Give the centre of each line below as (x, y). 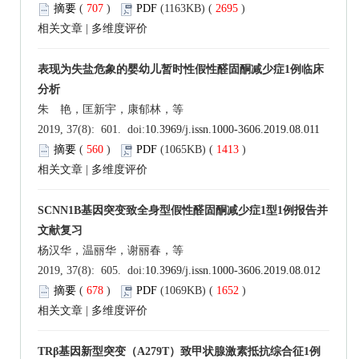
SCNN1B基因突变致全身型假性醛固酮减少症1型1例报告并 (183, 211)
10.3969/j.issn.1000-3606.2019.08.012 (233, 271)
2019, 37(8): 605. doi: (91, 271)
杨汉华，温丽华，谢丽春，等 (111, 251)
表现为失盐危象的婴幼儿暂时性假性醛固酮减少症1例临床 (181, 70)
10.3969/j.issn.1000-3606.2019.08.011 (232, 130)
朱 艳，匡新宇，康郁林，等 (111, 110)
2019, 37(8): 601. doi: (91, 130)
